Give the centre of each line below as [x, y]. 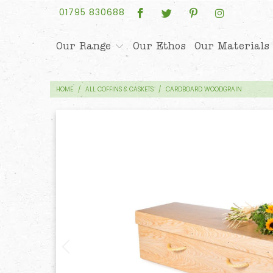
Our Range [85, 46]
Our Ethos [160, 46]
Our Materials [232, 46]
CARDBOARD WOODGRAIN [204, 89]
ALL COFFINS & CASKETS [119, 89]
